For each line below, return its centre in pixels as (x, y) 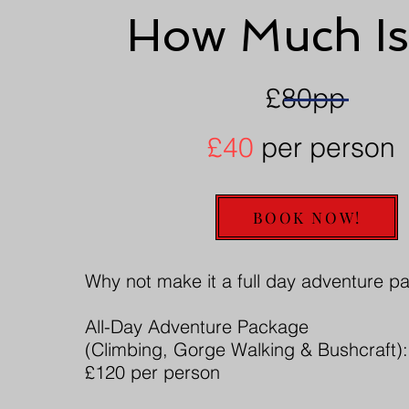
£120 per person (153, 372)
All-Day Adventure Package (197, 326)
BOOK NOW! (307, 217)
